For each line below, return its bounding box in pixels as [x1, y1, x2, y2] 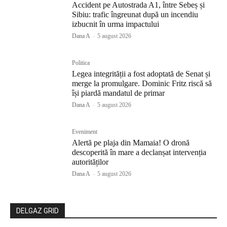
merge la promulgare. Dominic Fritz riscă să [72, 79, 212, 88]
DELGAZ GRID [16, 207, 59, 215]
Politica [72, 59, 90, 67]
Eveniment [72, 128, 98, 136]
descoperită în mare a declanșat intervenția [72, 148, 207, 157]
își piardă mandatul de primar [72, 89, 165, 98]
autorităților [72, 158, 109, 167]
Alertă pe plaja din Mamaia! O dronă [72, 138, 190, 147]
